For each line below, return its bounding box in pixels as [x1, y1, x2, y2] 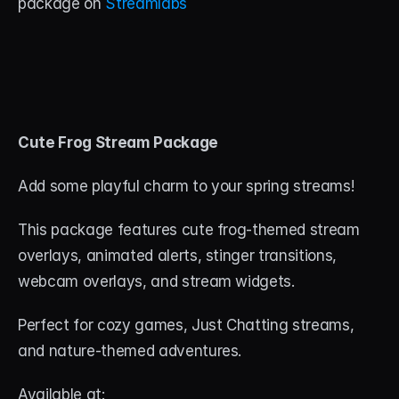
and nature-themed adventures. [18, 342, 242, 361]
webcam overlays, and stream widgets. [18, 273, 299, 291]
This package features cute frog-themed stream [18, 221, 360, 240]
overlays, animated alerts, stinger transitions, [18, 247, 338, 265]
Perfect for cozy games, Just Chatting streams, [18, 316, 354, 335]
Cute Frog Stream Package [18, 134, 218, 152]
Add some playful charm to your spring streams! [18, 177, 359, 196]
